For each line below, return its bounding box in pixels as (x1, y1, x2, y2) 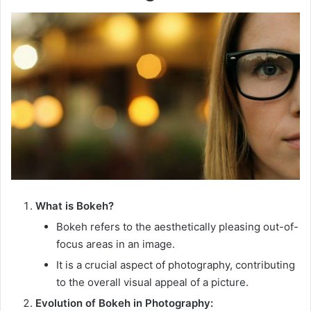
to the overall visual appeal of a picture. (56, 275, 249, 289)
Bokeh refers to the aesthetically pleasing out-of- (56, 219, 299, 233)
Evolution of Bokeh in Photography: (35, 296, 213, 310)
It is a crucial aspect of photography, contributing (56, 258, 295, 271)
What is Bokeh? (35, 199, 114, 212)
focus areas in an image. (56, 237, 175, 251)
